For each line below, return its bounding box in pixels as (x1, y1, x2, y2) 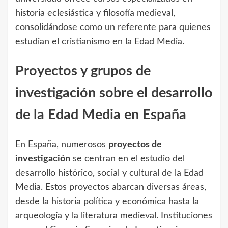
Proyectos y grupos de (15, 64, 151, 78)
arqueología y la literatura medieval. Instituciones (15, 211, 212, 220)
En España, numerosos (15, 139, 108, 149)
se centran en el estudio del (70, 154, 185, 163)
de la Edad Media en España (15, 108, 186, 122)
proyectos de (108, 139, 162, 149)
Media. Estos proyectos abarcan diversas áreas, (15, 182, 206, 192)
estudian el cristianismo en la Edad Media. (15, 37, 184, 46)
